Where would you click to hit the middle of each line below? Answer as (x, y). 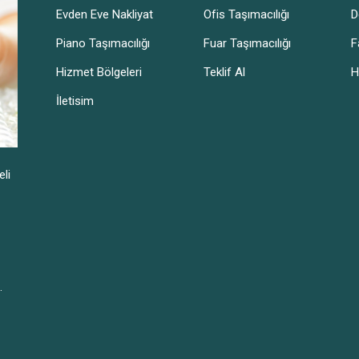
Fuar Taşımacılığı (247, 43)
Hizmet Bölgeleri (99, 72)
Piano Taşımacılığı (103, 43)
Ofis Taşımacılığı (246, 14)
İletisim (75, 101)
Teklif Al (224, 72)
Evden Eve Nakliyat (105, 14)
